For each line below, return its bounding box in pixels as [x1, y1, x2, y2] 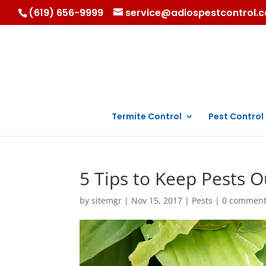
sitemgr [91, 195, 122, 206]
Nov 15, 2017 [131, 195, 183, 206]
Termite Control [111, 110, 182, 122]
